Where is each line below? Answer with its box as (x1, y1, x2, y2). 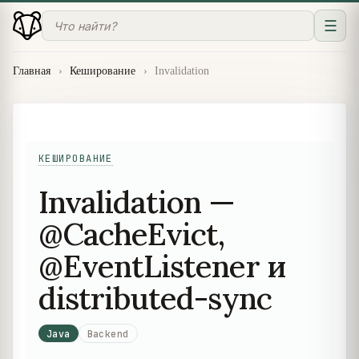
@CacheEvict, (38, 213, 225, 254)
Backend (87, 327, 129, 340)
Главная (13, 65, 50, 77)
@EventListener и (38, 245, 286, 286)
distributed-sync (38, 277, 272, 318)
